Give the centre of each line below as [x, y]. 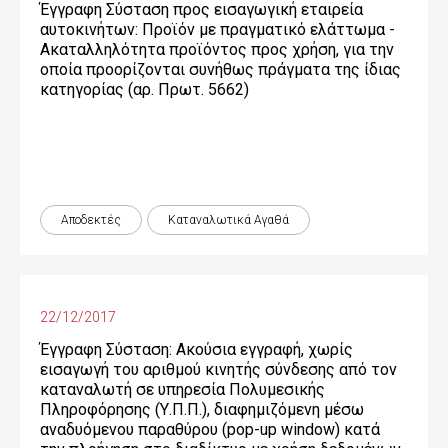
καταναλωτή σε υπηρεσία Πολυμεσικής [182, 389]
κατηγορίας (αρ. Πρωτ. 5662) [144, 89]
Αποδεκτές [91, 220]
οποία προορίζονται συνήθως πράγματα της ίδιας [220, 69]
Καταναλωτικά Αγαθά [228, 220]
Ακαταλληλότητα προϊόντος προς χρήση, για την [217, 49]
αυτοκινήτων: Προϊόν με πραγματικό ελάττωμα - [217, 29]
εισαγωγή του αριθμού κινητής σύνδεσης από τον [218, 369]
